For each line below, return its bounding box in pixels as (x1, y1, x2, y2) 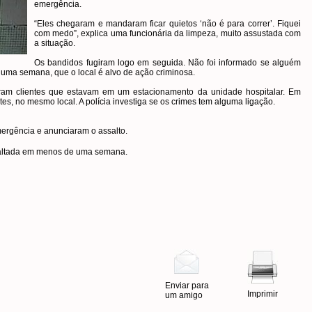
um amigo (165, 290, 203, 300)
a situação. (34, 38, 75, 48)
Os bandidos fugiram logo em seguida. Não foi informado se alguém (34, 58, 301, 68)
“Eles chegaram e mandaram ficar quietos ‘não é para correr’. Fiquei (34, 19, 301, 29)
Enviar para (165, 281, 209, 290)
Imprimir (247, 289, 278, 299)
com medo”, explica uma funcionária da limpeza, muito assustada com (34, 29, 301, 38)
